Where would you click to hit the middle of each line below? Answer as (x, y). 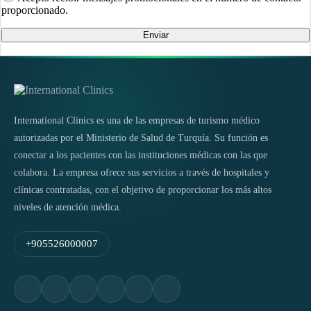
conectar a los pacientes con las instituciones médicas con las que (141, 155)
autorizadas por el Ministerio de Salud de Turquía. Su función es (141, 137)
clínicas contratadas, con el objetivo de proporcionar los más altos (143, 190)
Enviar (155, 35)
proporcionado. (35, 10)
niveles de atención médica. (68, 207)
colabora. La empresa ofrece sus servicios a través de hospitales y (142, 172)
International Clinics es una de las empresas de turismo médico (137, 120)
